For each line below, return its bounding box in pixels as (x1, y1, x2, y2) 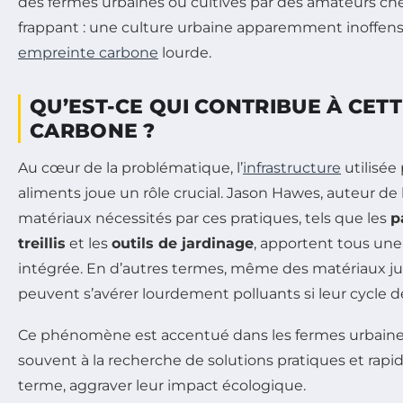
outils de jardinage (112, 234, 254, 252)
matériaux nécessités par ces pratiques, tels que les (18, 209, 390, 227)
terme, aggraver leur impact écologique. (18, 376, 306, 394)
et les (66, 234, 112, 252)
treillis (18, 234, 66, 252)
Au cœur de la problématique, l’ (18, 158, 243, 176)
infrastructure (243, 158, 341, 176)
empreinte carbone (18, 43, 158, 61)
